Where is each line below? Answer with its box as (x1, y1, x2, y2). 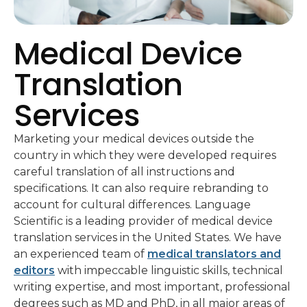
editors (14, 264, 55, 277)
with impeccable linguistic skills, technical (55, 264, 283, 277)
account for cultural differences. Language (14, 198, 251, 211)
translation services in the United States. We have (14, 231, 282, 244)
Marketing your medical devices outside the (14, 132, 254, 145)
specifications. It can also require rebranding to (14, 182, 269, 195)
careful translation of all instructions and (14, 165, 235, 178)
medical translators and (147, 247, 281, 260)
